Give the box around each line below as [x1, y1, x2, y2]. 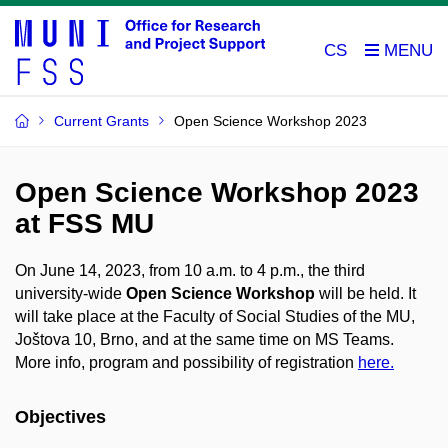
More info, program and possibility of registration [15, 353, 358, 371]
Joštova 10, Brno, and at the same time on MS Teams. [15, 330, 394, 348]
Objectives [15, 407, 106, 428]
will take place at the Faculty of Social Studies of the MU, [15, 307, 415, 325]
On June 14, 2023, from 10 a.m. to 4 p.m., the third [15, 261, 365, 279]
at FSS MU [15, 208, 154, 239]
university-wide [15, 284, 126, 302]
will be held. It [315, 284, 416, 302]
